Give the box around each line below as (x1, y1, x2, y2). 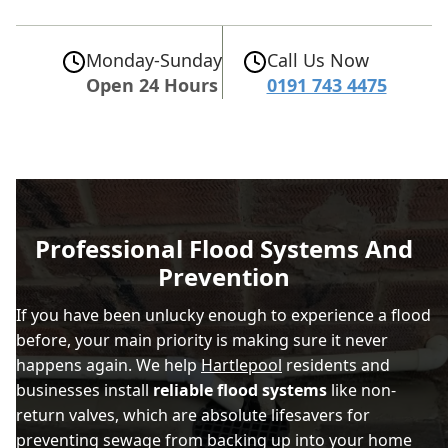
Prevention (158, 259, 290, 293)
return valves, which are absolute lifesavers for (16, 403, 370, 426)
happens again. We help (16, 353, 201, 376)
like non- (327, 378, 396, 401)
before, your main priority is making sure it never (16, 328, 388, 351)
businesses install (16, 378, 153, 401)
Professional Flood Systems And (35, 231, 413, 265)
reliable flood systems (153, 378, 327, 401)
